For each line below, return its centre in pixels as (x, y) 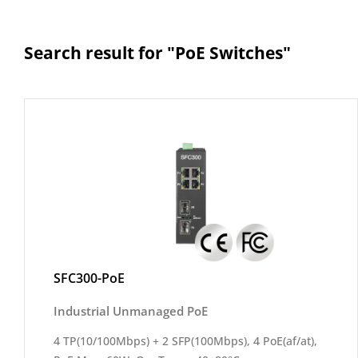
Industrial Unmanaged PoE (131, 311)
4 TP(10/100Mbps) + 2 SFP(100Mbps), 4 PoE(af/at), (185, 341)
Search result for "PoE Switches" (157, 53)
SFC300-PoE (89, 278)
